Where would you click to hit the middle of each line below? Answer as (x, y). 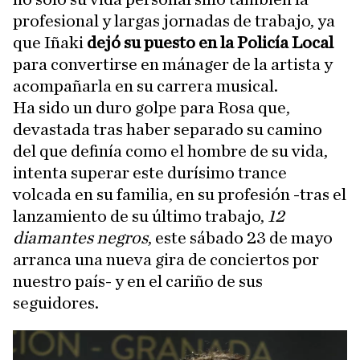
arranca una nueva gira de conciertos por (166, 260)
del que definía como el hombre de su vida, (170, 151)
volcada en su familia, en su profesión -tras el (180, 195)
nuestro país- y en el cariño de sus (138, 282)
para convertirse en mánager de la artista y (173, 65)
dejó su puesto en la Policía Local (210, 43)
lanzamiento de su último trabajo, (140, 217)
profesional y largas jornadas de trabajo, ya (174, 21)
